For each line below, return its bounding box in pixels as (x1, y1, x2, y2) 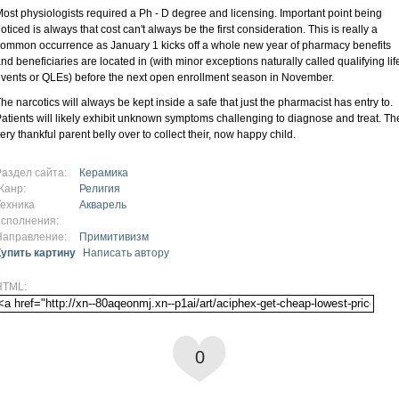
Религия (79, 182, 120, 195)
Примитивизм (79, 230, 149, 243)
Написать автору (83, 246, 169, 259)
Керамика (79, 166, 128, 179)
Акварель (79, 198, 126, 211)
